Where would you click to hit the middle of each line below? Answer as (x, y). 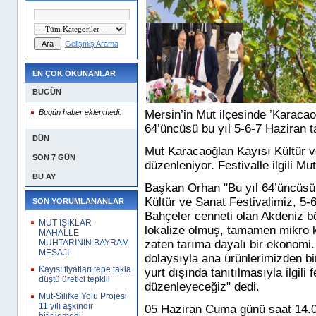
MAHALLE (59, 233)
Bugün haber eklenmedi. (80, 112)
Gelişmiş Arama (92, 44)
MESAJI (54, 253)
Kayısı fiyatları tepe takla (85, 269)
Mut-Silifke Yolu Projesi (83, 296)
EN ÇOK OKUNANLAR (74, 73)
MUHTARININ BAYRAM (84, 243)
